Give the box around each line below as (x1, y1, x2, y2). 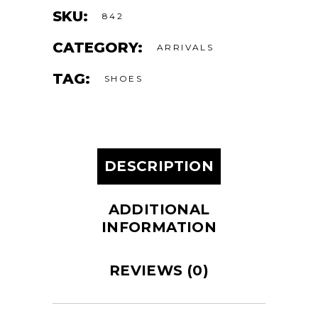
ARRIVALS (157, 42, 214, 53)
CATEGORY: (53, 39, 143, 56)
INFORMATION (101, 219, 217, 236)
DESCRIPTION (104, 158, 214, 175)
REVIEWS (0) (109, 262, 209, 279)
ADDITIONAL (108, 201, 210, 218)
